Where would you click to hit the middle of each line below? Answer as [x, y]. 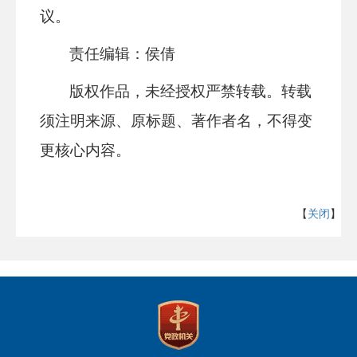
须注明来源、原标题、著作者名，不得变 [176, 121]
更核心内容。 [85, 150]
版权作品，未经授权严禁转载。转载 [191, 91]
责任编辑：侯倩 [123, 54]
